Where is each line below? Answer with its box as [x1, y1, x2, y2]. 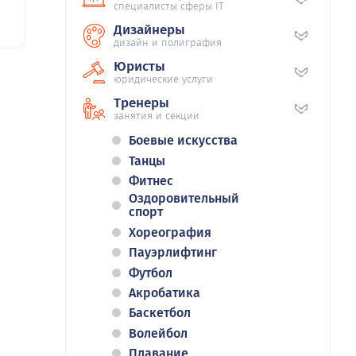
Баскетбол [129, 305, 191, 321]
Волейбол [129, 325, 188, 341]
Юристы [114, 58, 165, 75]
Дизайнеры [114, 21, 185, 39]
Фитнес [129, 173, 173, 189]
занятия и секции [114, 110, 199, 122]
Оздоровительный [129, 191, 239, 207]
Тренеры [114, 95, 169, 112]
